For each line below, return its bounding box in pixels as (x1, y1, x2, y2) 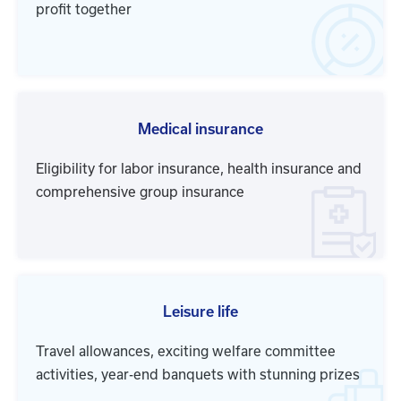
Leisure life (163, 303, 238, 320)
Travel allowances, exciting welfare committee (36, 344, 336, 360)
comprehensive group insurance (36, 184, 244, 200)
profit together (36, 2, 132, 18)
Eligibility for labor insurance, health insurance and (36, 161, 362, 177)
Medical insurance (138, 121, 263, 138)
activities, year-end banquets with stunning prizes (36, 367, 360, 383)
